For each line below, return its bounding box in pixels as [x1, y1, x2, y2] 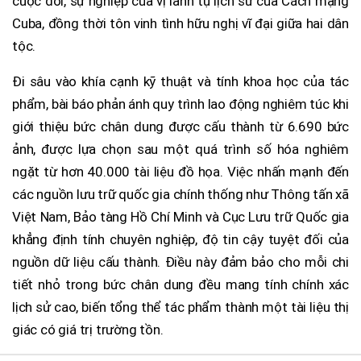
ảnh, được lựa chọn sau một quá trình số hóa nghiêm [12, 140, 349, 157]
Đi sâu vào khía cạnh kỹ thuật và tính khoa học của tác [12, 73, 349, 89]
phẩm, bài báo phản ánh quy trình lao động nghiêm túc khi [12, 95, 349, 112]
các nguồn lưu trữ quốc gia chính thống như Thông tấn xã [12, 185, 349, 202]
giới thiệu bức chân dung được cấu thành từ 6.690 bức [12, 118, 349, 135]
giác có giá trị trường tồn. [12, 321, 164, 338]
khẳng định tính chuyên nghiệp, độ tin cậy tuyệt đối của [12, 230, 349, 247]
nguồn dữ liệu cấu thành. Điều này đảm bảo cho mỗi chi [12, 253, 349, 270]
